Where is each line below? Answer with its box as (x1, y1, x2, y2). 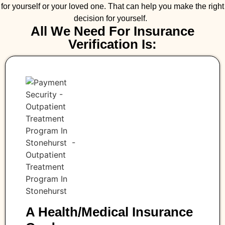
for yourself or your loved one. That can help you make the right (1, 2, 224, 11)
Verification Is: (68, 37, 157, 52)
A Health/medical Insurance (26, 204, 193, 219)
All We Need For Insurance (31, 24, 194, 39)
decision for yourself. (74, 14, 151, 23)
